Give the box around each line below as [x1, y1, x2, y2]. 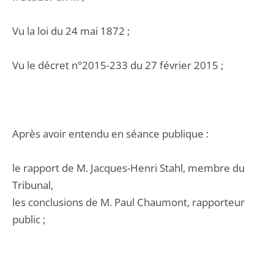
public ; [12, 212, 45, 226]
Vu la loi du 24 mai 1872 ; [12, 24, 130, 38]
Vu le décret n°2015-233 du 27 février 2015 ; [12, 58, 223, 72]
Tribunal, [12, 178, 53, 192]
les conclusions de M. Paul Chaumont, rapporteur [12, 195, 245, 209]
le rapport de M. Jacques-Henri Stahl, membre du [12, 161, 245, 175]
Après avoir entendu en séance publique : [12, 127, 209, 141]
